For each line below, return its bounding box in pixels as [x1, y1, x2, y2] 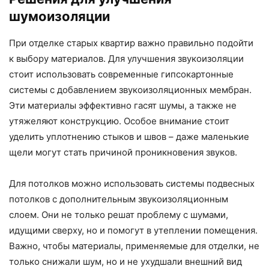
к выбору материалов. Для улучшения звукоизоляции [9, 53, 244, 65]
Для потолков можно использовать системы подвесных [9, 178, 255, 190]
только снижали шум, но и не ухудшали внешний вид [9, 256, 242, 268]
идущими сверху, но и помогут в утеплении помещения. [9, 225, 258, 237]
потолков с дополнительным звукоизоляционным [9, 193, 228, 205]
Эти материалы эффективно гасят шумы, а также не [9, 100, 237, 112]
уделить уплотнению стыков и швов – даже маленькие [9, 131, 249, 143]
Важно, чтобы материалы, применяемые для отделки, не [9, 240, 259, 252]
